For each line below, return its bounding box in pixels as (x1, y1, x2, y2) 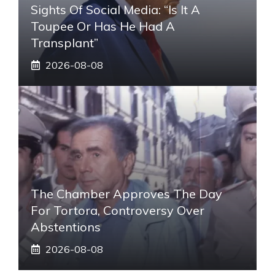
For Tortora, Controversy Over (31, 202, 204, 218)
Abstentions (31, 219, 101, 234)
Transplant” (31, 34, 98, 50)
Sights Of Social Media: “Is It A (31, 1, 200, 17)
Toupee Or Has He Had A (31, 18, 175, 34)
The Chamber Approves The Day (31, 185, 222, 201)
